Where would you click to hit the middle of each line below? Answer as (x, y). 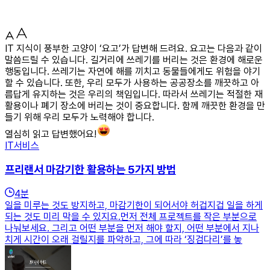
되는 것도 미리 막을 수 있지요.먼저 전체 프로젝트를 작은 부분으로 (131, 217)
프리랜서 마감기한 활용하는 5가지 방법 (90, 169)
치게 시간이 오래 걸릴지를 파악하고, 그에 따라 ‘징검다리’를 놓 (124, 240)
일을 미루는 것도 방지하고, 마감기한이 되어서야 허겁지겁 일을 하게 (134, 206)
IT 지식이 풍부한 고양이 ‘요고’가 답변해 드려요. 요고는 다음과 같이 (133, 48)
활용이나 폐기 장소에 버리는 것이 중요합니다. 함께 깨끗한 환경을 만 (135, 105)
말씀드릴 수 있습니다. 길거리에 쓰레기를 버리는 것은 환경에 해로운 (134, 60)
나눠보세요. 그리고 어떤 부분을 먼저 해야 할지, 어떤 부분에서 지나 (132, 228)
